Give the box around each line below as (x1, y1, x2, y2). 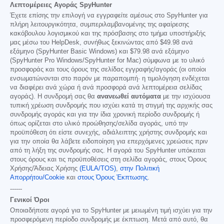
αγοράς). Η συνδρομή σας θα (10, 93, 97, 100)
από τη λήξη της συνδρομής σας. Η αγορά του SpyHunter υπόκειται (10, 147, 205, 154)
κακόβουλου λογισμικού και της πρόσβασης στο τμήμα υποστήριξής (10, 30, 205, 37)
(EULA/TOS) (79, 165, 116, 172)
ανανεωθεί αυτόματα (97, 93, 161, 100)
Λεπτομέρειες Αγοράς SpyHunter (10, 1, 112, 9)
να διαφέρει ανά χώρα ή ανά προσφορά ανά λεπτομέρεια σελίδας (10, 84, 202, 91)
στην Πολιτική (120, 165, 159, 172)
